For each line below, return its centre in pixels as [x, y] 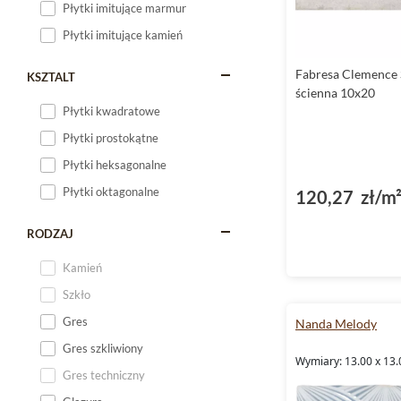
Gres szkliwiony [103, 348]
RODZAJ [50, 234]
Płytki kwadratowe [111, 111]
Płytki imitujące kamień [123, 35]
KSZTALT [51, 77]
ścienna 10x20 [335, 93]
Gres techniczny [104, 375]
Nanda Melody [336, 324]
